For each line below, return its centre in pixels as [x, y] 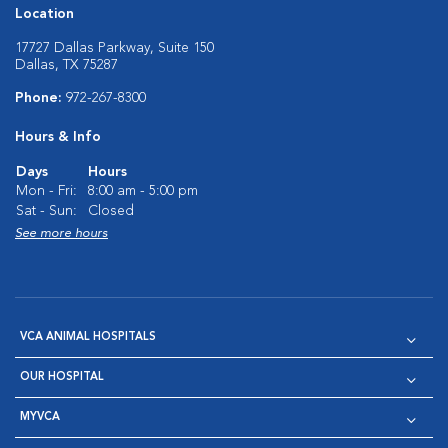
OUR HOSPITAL [62, 378]
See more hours [61, 234]
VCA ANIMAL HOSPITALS [88, 338]
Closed [111, 211]
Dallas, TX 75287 [66, 65]
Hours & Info [58, 137]
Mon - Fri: [46, 191]
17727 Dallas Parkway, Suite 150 [114, 48]
